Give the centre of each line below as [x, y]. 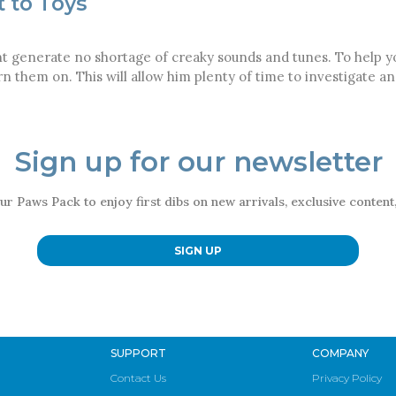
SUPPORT [138, 354]
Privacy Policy [347, 378]
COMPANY [340, 354]
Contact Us [138, 378]
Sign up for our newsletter [198, 162]
